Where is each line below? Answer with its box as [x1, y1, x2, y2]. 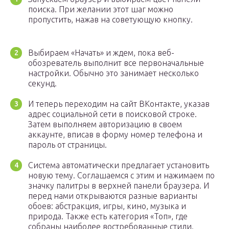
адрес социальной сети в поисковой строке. [28, 109, 197, 119]
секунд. [28, 79, 57, 88]
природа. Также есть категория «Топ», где [28, 212, 188, 221]
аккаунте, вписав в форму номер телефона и [28, 130, 202, 140]
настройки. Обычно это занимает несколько [28, 68, 199, 78]
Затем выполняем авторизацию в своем [28, 120, 182, 129]
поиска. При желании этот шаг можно [28, 5, 173, 14]
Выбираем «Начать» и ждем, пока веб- [28, 48, 174, 58]
